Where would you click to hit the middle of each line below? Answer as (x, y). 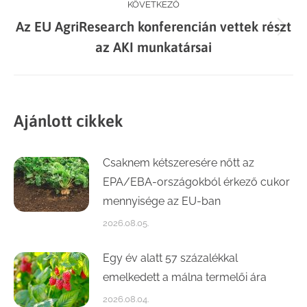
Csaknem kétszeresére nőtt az (179, 163)
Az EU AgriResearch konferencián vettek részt (153, 26)
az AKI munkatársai (153, 47)
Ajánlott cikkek (69, 121)
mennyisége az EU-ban (162, 201)
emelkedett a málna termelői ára (185, 277)
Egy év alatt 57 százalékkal (170, 258)
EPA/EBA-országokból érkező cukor (196, 182)
